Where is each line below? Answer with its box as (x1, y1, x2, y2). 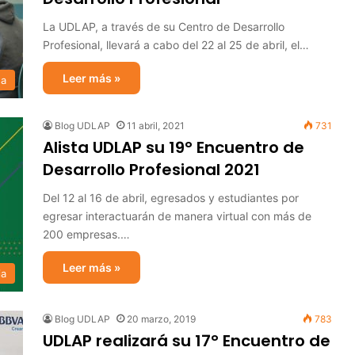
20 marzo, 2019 (127, 313, 196, 325)
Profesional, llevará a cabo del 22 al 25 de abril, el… (43, 38, 309, 52)
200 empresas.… (43, 227, 130, 241)
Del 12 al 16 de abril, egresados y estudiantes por (43, 191, 299, 204)
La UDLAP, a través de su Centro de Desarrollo (43, 20, 284, 33)
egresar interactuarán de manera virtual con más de (43, 209, 311, 223)
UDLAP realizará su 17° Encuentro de (43, 330, 330, 352)
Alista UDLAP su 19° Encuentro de (43, 136, 304, 158)
